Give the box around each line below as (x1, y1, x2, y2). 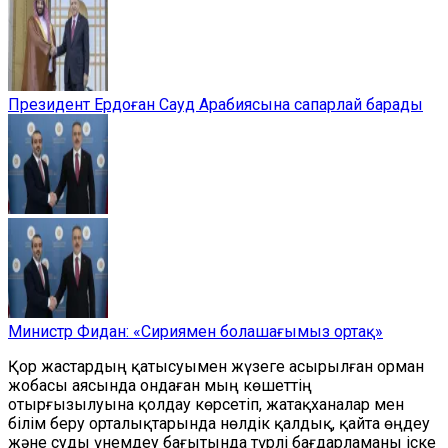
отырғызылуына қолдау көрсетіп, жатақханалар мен (8, 395, 404, 414)
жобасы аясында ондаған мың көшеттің (8, 376, 312, 395)
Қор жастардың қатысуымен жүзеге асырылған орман (8, 357, 424, 376)
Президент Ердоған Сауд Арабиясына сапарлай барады (8, 95, 423, 114)
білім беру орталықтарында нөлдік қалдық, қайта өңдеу (8, 414, 430, 433)
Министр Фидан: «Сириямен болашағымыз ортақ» (8, 322, 383, 341)
